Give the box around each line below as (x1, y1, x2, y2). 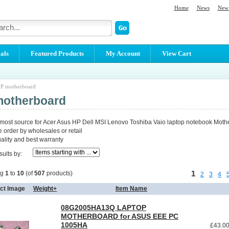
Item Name (116, 186, 148, 192)
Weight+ (33, 186, 57, 192)
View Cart (162, 49, 191, 57)
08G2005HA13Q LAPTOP (61, 203, 147, 212)
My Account (105, 49, 140, 57)
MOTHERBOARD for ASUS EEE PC (61, 212, 179, 220)
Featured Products (30, 49, 84, 57)
